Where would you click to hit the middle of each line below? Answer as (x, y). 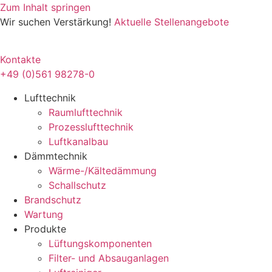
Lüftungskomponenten (100, 243)
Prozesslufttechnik (91, 127)
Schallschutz (77, 185)
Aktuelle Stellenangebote (172, 22)
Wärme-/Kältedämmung (103, 170)
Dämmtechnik (56, 156)
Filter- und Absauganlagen (109, 258)
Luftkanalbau (78, 141)
